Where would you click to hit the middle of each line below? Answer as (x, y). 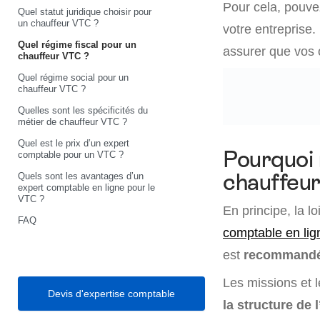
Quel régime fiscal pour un (77, 44)
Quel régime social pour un (73, 77)
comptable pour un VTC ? (71, 154)
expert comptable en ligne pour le (86, 187)
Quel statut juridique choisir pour (85, 11)
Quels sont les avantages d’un (81, 176)
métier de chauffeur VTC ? (72, 121)
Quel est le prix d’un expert (74, 143)
